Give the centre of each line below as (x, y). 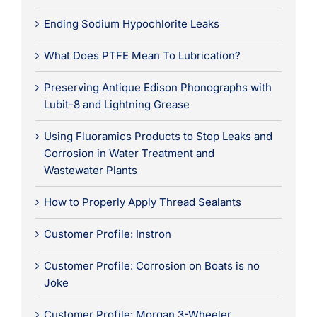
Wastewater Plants (90, 170)
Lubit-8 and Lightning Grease (116, 104)
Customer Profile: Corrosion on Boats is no (151, 265)
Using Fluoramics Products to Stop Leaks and (158, 136)
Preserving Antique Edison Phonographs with (157, 87)
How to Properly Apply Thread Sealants (142, 202)
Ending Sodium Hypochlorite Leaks (131, 23)
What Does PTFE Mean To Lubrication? (142, 55)
